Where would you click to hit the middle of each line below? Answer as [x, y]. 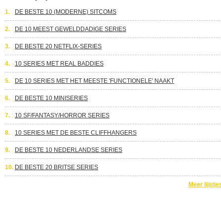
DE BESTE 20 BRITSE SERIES [56, 167]
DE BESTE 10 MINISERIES [51, 98]
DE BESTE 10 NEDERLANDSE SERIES [69, 150]
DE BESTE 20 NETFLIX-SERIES [58, 46]
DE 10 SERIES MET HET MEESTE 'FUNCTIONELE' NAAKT [94, 81]
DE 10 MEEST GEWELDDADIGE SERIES [71, 29]
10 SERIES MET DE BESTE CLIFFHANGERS [76, 133]
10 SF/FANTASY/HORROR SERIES [62, 115]
